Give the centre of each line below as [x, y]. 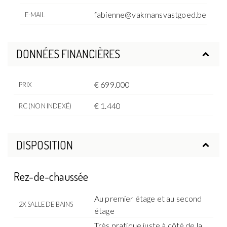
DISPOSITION [44, 145]
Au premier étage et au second [148, 198]
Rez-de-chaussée [51, 177]
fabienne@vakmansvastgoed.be [150, 15]
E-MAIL [35, 15]
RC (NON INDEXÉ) [45, 106]
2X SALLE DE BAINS [46, 204]
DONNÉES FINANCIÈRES [68, 54]
